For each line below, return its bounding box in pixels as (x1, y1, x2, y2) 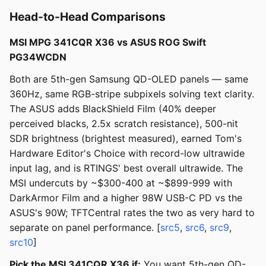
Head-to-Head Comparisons (9, 9, 166, 24)
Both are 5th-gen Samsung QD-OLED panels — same (9, 73, 248, 85)
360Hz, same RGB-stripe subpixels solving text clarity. (9, 88, 254, 100)
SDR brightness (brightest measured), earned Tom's (9, 132, 242, 145)
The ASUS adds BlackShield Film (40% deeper (9, 103, 216, 115)
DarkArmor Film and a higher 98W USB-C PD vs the (9, 192, 242, 204)
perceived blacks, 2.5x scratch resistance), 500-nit (9, 118, 238, 130)
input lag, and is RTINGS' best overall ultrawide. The (9, 162, 243, 175)
